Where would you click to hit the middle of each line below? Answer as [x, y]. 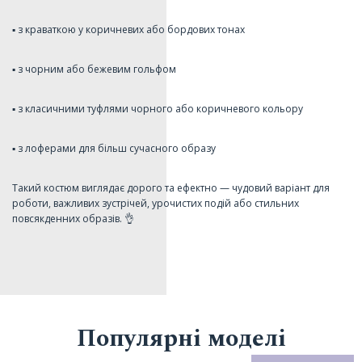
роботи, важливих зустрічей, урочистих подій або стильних [156, 203]
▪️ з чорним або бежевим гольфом [94, 69]
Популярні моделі [181, 338]
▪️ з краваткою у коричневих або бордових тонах [128, 29]
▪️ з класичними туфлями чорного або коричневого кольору [158, 108]
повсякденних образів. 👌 [73, 218]
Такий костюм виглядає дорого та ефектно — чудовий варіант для [171, 187]
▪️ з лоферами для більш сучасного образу [114, 148]
